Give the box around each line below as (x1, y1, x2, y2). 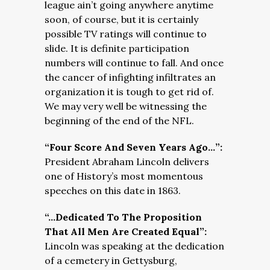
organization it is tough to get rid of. (45, 86, 214, 98)
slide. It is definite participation (45, 42, 189, 54)
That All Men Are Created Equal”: (45, 225, 207, 237)
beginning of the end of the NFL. (45, 115, 194, 127)
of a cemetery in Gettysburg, (45, 254, 177, 266)
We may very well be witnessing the (45, 100, 207, 112)
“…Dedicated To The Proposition (45, 211, 202, 223)
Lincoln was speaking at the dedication (45, 240, 224, 252)
